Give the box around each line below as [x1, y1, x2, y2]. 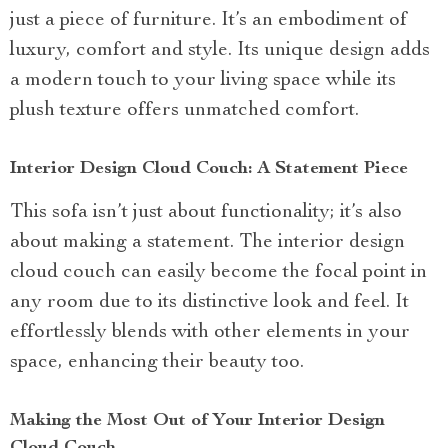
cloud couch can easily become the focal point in [10, 262, 427, 283]
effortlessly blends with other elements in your [10, 322, 410, 343]
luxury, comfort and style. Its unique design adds [10, 40, 430, 61]
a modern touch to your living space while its [10, 70, 396, 91]
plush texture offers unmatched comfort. [10, 100, 359, 121]
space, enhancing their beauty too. [10, 352, 304, 373]
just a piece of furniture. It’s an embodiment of [10, 10, 407, 31]
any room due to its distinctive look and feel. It [10, 292, 409, 313]
